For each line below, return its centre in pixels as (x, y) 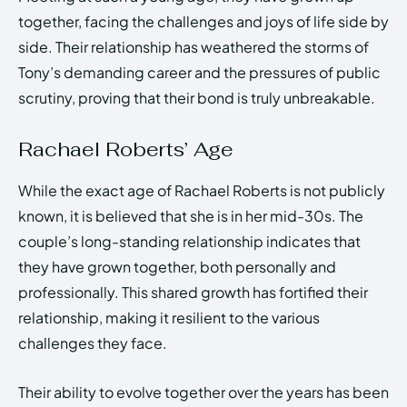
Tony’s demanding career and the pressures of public (199, 72)
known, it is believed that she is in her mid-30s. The (191, 215)
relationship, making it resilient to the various (169, 317)
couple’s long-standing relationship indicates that (189, 241)
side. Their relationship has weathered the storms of (194, 46)
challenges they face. (93, 342)
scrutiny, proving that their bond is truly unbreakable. (197, 97)
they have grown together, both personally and (177, 266)
